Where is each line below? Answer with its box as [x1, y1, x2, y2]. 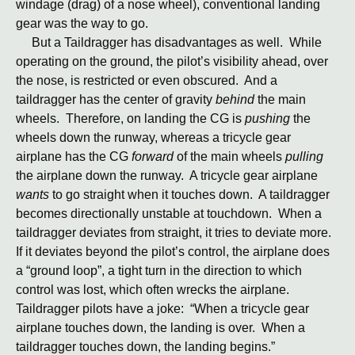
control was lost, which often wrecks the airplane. [16, 283, 292, 296]
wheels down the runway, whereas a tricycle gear [16, 131, 291, 144]
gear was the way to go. [16, 17, 148, 30]
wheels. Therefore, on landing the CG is [16, 112, 245, 125]
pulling [285, 150, 323, 163]
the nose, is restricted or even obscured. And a [16, 74, 277, 87]
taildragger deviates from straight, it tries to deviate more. [16, 226, 334, 239]
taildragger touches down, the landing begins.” [16, 340, 275, 353]
